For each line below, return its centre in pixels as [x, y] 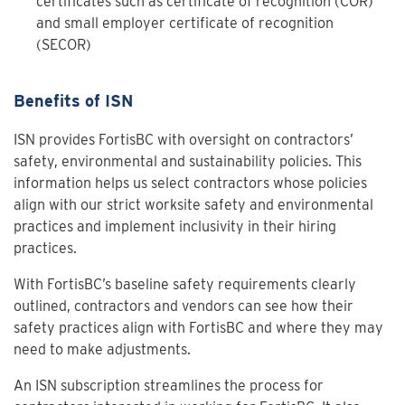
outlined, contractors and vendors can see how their [184, 306]
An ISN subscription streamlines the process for [169, 386]
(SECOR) [64, 45]
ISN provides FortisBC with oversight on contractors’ [184, 140]
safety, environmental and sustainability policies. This [188, 161]
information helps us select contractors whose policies [190, 183]
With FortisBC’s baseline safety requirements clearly [185, 284]
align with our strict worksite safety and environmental [193, 205]
